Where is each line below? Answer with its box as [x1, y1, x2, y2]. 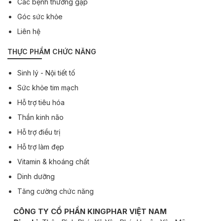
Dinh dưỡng [17, 172, 55, 181]
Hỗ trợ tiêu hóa [17, 98, 65, 107]
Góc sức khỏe [17, 12, 63, 21]
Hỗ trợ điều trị [17, 127, 60, 136]
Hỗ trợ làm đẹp [17, 142, 64, 151]
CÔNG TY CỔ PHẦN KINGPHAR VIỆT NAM [13, 206, 167, 216]
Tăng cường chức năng [17, 186, 94, 195]
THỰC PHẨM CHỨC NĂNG [7, 47, 96, 56]
